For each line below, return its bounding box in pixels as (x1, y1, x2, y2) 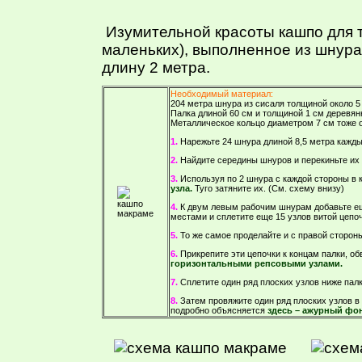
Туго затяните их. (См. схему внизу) (195, 183, 344, 193)
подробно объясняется (170, 305, 267, 315)
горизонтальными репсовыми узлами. (170, 258, 343, 268)
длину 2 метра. (102, 58, 210, 76)
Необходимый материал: (170, 88, 273, 99)
